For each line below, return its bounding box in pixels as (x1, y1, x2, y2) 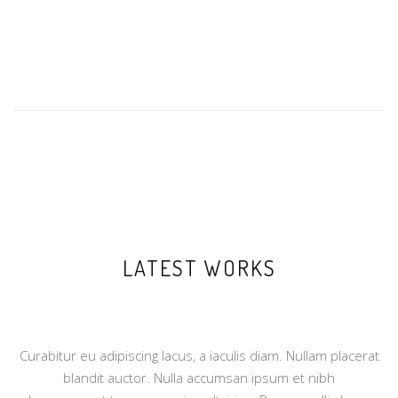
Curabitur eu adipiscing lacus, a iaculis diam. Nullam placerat (19, 346, 379, 364)
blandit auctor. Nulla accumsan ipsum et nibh (63, 368, 335, 386)
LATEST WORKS (122, 253, 276, 282)
